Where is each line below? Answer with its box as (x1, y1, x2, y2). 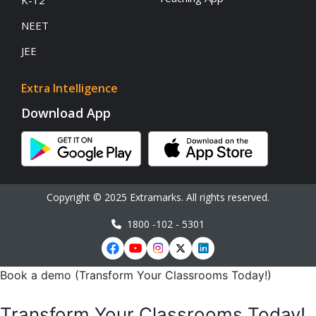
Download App (21, 104, 111, 122)
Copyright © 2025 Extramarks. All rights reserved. (47, 190, 269, 205)
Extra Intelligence (21, 80, 118, 97)
